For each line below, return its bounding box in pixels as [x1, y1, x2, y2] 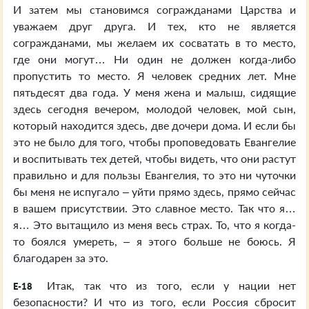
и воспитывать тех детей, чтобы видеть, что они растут [13, 152, 296, 165]
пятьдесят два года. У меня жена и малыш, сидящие [13, 86, 296, 99]
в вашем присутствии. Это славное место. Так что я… [13, 201, 296, 215]
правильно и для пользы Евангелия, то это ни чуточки [13, 168, 296, 181]
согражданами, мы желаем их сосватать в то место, [13, 36, 296, 49]
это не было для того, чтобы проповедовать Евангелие [13, 135, 296, 148]
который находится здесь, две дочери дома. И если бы [13, 119, 296, 132]
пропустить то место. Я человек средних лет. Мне [13, 69, 296, 82]
